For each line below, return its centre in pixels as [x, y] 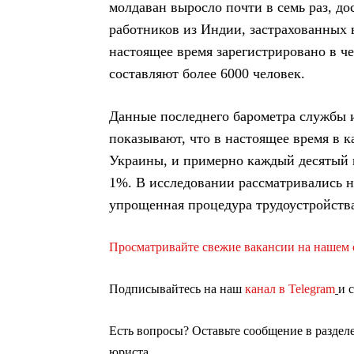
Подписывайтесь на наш [177, 289]
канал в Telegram [290, 289]
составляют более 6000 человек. [207, 73]
